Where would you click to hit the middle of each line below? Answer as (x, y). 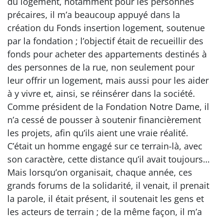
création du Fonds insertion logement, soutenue (106, 27)
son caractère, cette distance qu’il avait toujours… (109, 159)
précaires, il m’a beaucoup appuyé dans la (94, 14)
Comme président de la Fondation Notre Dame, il (108, 106)
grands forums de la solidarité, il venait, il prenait (108, 185)
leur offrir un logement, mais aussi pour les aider (108, 80)
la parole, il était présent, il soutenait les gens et (106, 198)
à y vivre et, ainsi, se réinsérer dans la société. (101, 93)
